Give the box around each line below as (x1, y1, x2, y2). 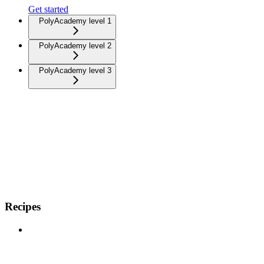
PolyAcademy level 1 (39, 16, 111, 26)
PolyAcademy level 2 (39, 41, 111, 51)
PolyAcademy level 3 (39, 66, 111, 75)
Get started (28, 4, 68, 15)
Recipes (5, 200, 41, 213)
